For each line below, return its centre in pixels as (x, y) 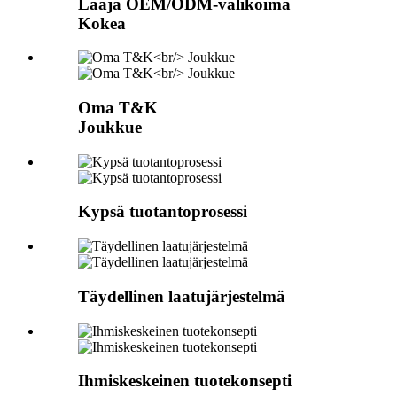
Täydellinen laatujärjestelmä (182, 296)
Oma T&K (118, 108)
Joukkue (110, 128)
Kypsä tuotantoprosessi (163, 212)
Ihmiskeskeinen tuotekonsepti (185, 381)
